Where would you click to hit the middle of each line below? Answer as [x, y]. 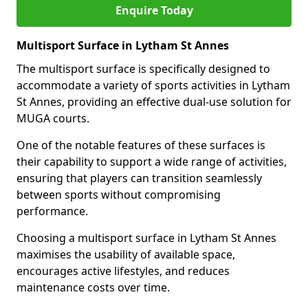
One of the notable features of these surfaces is [141, 145]
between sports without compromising [119, 195]
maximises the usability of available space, [126, 254]
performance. [52, 211]
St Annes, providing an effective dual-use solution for [154, 102]
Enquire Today [154, 10]
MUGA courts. [53, 118]
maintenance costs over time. [93, 287]
